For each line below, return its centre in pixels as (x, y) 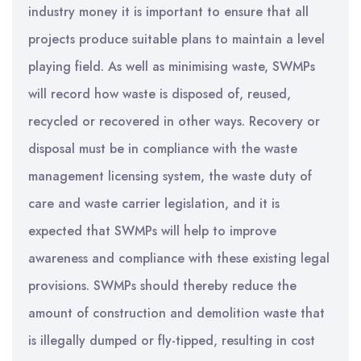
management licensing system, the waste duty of (170, 176)
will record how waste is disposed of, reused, (160, 94)
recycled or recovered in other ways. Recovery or (174, 121)
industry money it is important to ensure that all (168, 12)
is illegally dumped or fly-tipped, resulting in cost (172, 340)
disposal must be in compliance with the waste (163, 149)
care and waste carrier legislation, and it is (154, 203)
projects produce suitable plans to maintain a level (176, 39)
